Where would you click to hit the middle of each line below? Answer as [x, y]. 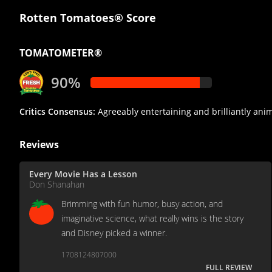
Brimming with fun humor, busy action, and [142, 204]
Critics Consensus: [57, 112]
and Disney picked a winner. [114, 233]
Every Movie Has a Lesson [83, 174]
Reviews [39, 145]
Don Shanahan [57, 185]
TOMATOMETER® [61, 53]
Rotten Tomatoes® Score [88, 18]
